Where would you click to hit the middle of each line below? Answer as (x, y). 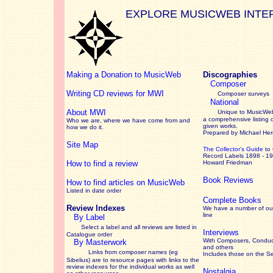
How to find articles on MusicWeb (126, 183)
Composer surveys (243, 94)
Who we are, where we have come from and (128, 120)
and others (218, 247)
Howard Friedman (228, 162)
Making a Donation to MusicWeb (124, 75)
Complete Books (232, 200)
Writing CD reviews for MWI (115, 94)
